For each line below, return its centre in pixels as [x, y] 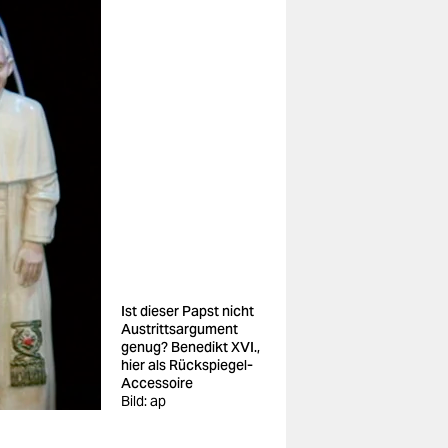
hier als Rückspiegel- [187, 365]
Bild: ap [143, 401]
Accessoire [157, 383]
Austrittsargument [179, 329]
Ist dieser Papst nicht [187, 311]
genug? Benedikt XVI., [190, 347]
